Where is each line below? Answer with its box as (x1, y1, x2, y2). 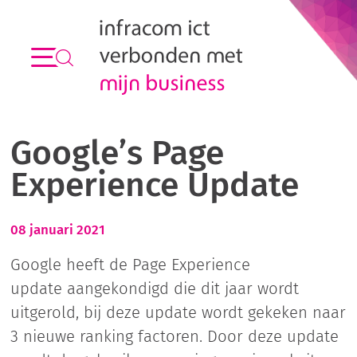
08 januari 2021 (10, 222, 105, 237)
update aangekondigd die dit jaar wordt (10, 279, 299, 298)
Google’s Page (10, 132, 224, 173)
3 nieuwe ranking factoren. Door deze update (10, 327, 339, 346)
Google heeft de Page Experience (10, 255, 250, 274)
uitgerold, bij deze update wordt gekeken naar (10, 303, 346, 322)
